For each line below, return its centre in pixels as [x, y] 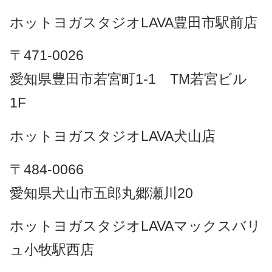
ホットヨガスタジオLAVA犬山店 [112, 136]
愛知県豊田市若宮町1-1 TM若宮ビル [128, 79]
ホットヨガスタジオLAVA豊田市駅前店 [133, 22]
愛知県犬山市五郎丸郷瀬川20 [110, 193]
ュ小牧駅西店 [52, 250]
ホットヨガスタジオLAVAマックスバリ [135, 226]
